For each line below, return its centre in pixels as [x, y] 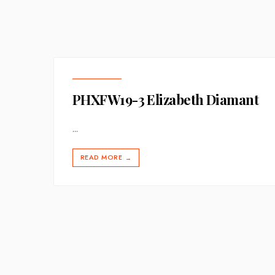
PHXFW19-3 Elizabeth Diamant [166, 99]
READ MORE [101, 157]
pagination [101, 247]
